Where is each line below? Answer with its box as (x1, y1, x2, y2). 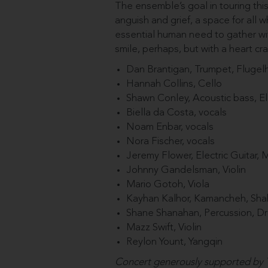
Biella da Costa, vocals (126, 107, 227, 118)
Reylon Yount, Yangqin (126, 236, 223, 247)
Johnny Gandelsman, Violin (126, 165, 246, 175)
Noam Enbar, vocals (126, 121, 214, 132)
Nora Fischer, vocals (126, 136, 215, 147)
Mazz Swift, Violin (126, 222, 202, 233)
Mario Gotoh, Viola (126, 179, 209, 190)
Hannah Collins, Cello (126, 78, 222, 89)
